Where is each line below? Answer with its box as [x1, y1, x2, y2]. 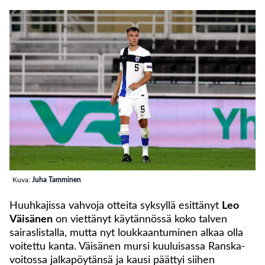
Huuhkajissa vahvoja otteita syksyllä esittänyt [9, 201, 222, 212]
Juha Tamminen [32, 176, 81, 184]
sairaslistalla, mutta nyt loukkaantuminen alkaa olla [9, 228, 243, 239]
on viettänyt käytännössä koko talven [53, 214, 227, 225]
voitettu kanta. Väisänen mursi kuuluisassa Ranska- [9, 241, 245, 253]
